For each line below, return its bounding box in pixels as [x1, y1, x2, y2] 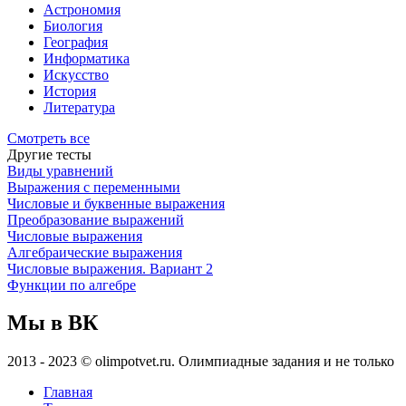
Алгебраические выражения [7, 244, 182, 260]
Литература [43, 99, 115, 115]
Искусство [43, 66, 109, 82]
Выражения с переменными [7, 179, 180, 195]
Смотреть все [7, 130, 90, 146]
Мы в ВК [7, 311, 98, 335]
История [43, 82, 96, 99]
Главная [43, 384, 92, 401]
